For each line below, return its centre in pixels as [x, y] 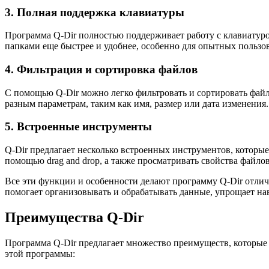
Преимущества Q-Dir [74, 217]
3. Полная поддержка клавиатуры [95, 12]
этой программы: [40, 253]
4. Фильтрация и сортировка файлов [101, 69]
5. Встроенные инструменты [78, 127]
